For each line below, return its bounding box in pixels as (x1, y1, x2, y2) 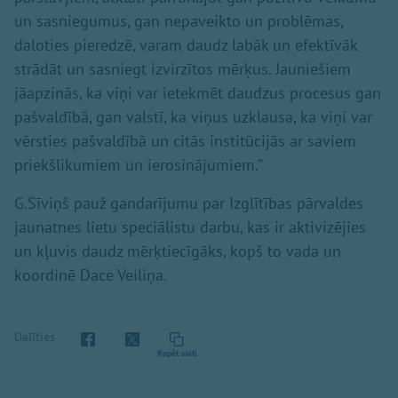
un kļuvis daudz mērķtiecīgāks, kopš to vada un (14, 240, 341, 261)
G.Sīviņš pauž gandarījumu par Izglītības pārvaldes (14, 192, 363, 213)
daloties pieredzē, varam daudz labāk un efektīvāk (14, 34, 357, 55)
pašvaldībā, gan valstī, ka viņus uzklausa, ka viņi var (14, 106, 372, 127)
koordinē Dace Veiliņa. (14, 264, 167, 285)
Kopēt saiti (156, 346, 197, 359)
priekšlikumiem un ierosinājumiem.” (14, 154, 263, 175)
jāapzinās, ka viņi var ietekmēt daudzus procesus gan (14, 82, 381, 103)
